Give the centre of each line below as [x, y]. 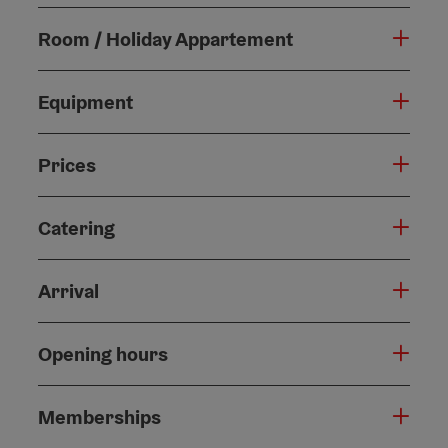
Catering [76, 228]
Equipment [85, 102]
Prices [67, 165]
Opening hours [103, 354]
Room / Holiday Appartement [165, 39]
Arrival [68, 291]
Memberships [99, 417]
